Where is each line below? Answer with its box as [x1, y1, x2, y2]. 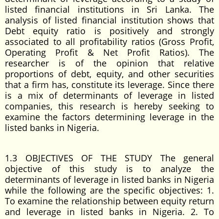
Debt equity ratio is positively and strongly [5, 25, 214, 37]
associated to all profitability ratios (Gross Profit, [5, 36, 214, 47]
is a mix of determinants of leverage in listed [5, 89, 214, 101]
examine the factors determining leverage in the [5, 111, 214, 123]
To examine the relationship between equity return [5, 195, 214, 207]
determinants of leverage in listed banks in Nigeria [5, 174, 214, 185]
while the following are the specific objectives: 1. [5, 184, 214, 196]
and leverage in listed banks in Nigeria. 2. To [5, 206, 214, 218]
